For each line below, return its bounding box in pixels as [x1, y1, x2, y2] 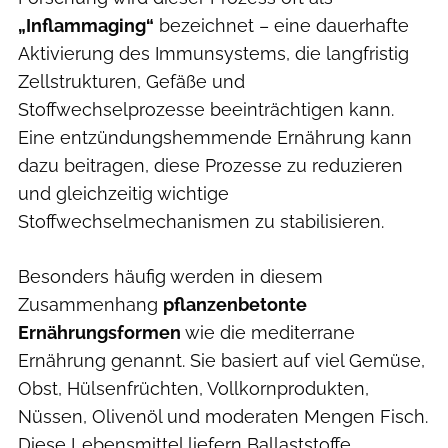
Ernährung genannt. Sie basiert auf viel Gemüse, [18, 349, 425, 371]
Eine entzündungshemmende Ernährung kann [18, 126, 412, 148]
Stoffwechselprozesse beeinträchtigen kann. [18, 98, 394, 120]
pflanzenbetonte [163, 293, 307, 315]
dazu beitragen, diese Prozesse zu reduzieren [18, 154, 403, 176]
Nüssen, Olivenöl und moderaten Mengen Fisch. [18, 405, 428, 427]
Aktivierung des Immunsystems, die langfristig [18, 42, 409, 64]
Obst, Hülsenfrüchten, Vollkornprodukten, [18, 377, 369, 399]
